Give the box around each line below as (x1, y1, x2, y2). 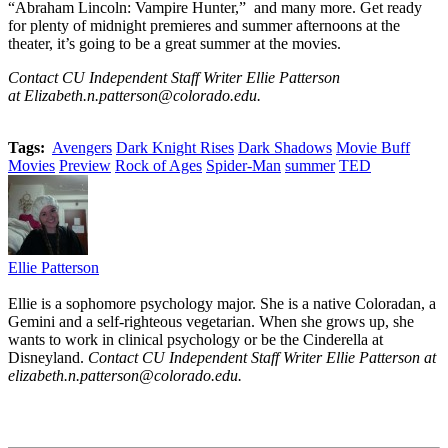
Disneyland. (8, 348, 88, 366)
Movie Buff (336, 138, 410, 156)
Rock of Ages (115, 156, 202, 174)
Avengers (52, 138, 112, 156)
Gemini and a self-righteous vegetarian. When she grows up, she (8, 312, 414, 330)
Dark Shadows (238, 138, 332, 156)
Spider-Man (206, 156, 281, 174)
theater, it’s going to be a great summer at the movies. (8, 34, 341, 52)
